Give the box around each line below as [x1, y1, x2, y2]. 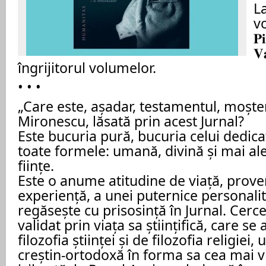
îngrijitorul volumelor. [18, 58, 156, 77]
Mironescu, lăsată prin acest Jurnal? [18, 111, 244, 131]
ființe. [18, 156, 54, 175]
